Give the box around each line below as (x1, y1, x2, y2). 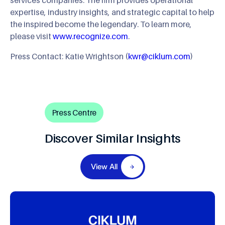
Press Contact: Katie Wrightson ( (10, 51, 128, 61)
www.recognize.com (53, 31, 128, 41)
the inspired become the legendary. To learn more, (10, 19, 192, 29)
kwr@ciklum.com (128, 51, 190, 61)
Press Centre (51, 107, 97, 118)
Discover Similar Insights (44, 131, 181, 146)
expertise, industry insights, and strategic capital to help (10, 7, 214, 17)
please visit (10, 31, 53, 41)
